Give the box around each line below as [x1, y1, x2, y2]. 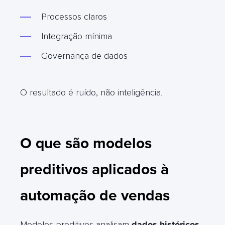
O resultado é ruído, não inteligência [20, 86, 161, 98]
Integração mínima [41, 30, 112, 42]
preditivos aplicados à [20, 160, 169, 179]
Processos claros [41, 11, 107, 22]
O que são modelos [20, 134, 152, 153]
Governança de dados [41, 50, 128, 61]
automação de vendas [20, 186, 170, 205]
